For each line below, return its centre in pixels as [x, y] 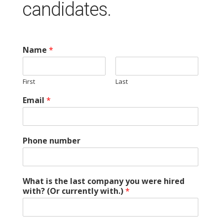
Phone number [51, 141]
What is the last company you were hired [103, 181]
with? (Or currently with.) [74, 191]
